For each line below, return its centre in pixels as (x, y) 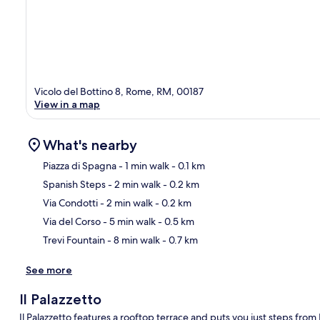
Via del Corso (72, 221)
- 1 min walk (143, 165)
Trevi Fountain (74, 240)
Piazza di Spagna (80, 165)
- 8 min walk (132, 240)
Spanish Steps (74, 184)
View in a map (67, 104)
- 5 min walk (128, 221)
